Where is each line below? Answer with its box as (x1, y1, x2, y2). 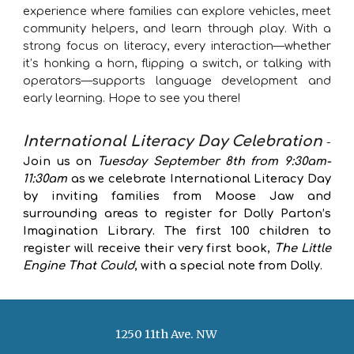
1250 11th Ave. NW (115, 327, 239, 341)
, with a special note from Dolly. (134, 259, 326, 272)
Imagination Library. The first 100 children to (23, 224, 331, 237)
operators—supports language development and (23, 74, 331, 87)
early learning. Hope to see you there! (23, 92, 241, 104)
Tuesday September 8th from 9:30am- (97, 155, 331, 168)
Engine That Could (23, 259, 135, 272)
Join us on (23, 155, 98, 168)
